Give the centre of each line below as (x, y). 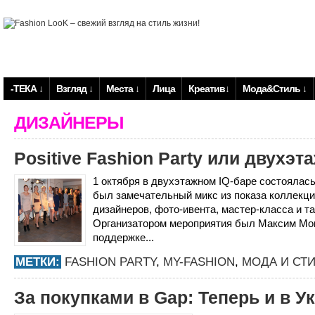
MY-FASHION (199, 262)
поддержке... (123, 237)
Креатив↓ (209, 89)
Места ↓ (123, 89)
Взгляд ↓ (75, 89)
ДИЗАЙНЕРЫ (69, 123)
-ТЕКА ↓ (27, 89)
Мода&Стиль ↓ (275, 89)
